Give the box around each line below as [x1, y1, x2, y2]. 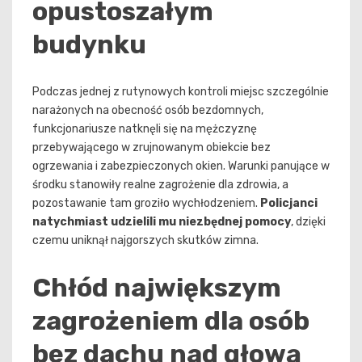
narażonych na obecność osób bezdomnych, [32, 103, 263, 118]
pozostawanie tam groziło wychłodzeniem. [32, 196, 260, 211]
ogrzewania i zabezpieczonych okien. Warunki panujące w [32, 159, 330, 174]
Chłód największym [32, 271, 281, 303]
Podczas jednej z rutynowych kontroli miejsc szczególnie [32, 85, 329, 99]
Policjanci [260, 196, 318, 211]
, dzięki [291, 215, 326, 229]
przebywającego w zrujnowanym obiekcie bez [32, 141, 271, 155]
